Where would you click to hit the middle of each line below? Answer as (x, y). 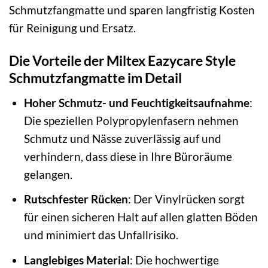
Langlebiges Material (77, 260)
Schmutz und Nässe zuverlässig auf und (122, 138)
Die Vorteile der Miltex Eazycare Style (122, 61)
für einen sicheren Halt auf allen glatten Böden (141, 217)
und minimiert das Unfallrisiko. (101, 235)
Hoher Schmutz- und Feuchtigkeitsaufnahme (136, 102)
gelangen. (48, 174)
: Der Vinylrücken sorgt (186, 199)
